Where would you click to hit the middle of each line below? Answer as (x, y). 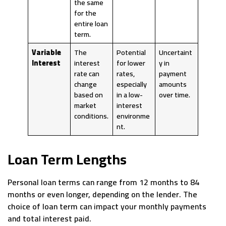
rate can (87, 73)
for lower (131, 63)
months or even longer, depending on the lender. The (102, 194)
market (86, 105)
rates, (126, 73)
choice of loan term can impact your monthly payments (107, 206)
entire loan (91, 23)
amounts (173, 84)
